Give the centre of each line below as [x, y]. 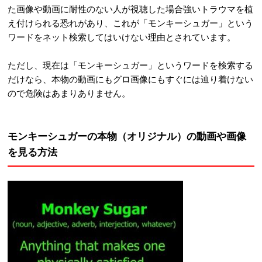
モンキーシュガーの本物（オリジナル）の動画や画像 [127, 136]
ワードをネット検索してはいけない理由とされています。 [122, 37]
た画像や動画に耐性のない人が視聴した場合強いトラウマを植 [130, 8]
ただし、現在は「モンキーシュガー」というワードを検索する [130, 65]
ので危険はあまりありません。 [69, 93]
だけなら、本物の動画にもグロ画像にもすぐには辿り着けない [130, 79]
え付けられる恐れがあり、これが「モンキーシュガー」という [130, 23]
